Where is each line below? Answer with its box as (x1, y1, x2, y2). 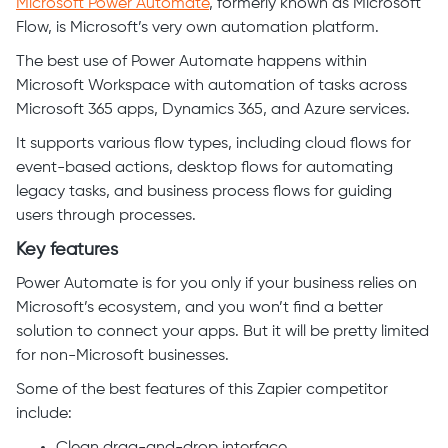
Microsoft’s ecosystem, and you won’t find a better (16, 300, 383, 317)
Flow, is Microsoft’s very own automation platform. (16, 20, 383, 37)
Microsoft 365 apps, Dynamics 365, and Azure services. (16, 102, 414, 119)
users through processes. (16, 208, 196, 225)
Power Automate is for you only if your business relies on (16, 276, 417, 293)
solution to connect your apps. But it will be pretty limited (16, 324, 429, 341)
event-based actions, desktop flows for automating (16, 160, 393, 177)
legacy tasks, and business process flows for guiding (16, 184, 392, 201)
